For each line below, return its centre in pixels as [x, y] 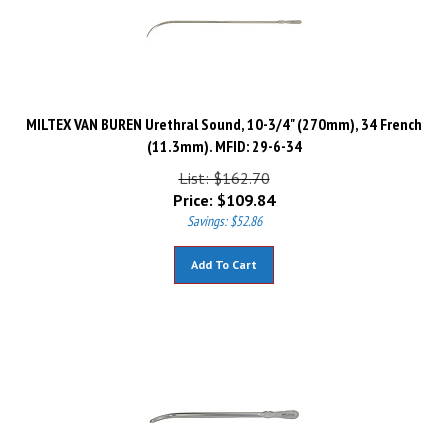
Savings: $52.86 [224, 212]
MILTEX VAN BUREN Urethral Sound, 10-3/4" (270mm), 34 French [224, 115]
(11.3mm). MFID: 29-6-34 [224, 137]
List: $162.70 [224, 169]
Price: [193, 191]
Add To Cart [224, 255]
